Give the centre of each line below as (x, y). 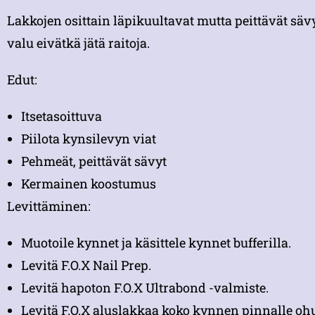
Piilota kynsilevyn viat (89, 139)
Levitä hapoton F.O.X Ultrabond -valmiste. (145, 288)
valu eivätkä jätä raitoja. (78, 43)
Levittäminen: (49, 206)
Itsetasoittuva (62, 116)
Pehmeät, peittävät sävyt (94, 161)
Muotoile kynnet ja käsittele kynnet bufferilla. (156, 243)
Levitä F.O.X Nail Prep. (86, 265)
